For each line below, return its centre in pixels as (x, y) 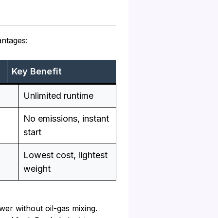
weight (37, 169)
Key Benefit (37, 72)
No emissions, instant (66, 119)
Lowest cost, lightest (65, 155)
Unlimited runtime (58, 96)
